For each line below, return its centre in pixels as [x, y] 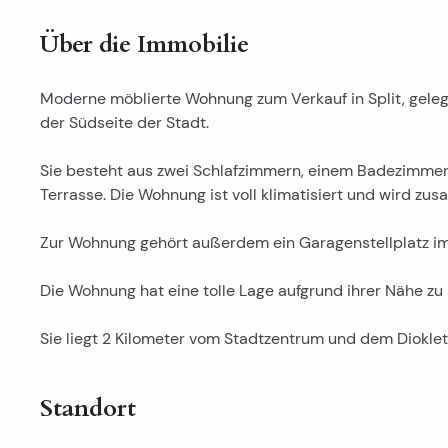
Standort [88, 408]
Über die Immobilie [144, 44]
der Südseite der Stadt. [124, 122]
